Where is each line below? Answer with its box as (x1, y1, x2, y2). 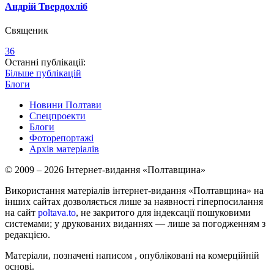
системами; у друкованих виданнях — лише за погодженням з (5, 218, 265, 229)
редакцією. (5, 229, 50, 240)
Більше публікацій (5, 68, 81, 79)
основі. (5, 261, 34, 272)
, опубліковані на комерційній (135, 250, 259, 261)
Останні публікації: (5, 57, 86, 68)
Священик (5, 25, 48, 36)
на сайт (5, 207, 38, 218)
